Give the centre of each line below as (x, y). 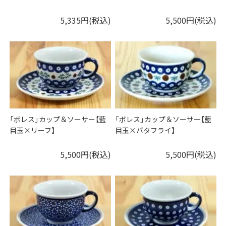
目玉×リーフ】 (33, 130)
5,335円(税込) (85, 20)
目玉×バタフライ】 (145, 130)
